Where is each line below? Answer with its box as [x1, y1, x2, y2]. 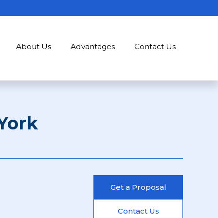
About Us [16, 42, 51, 51]
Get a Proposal [110, 182, 166, 192]
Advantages [71, 42, 115, 51]
